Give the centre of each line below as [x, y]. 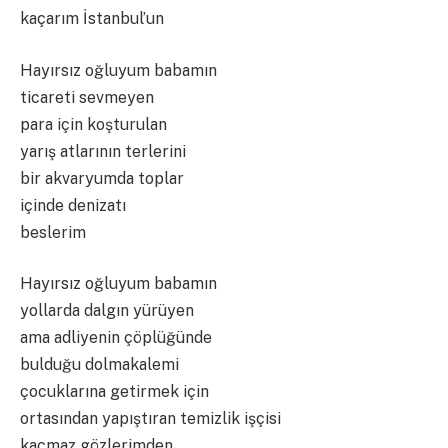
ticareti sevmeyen [87, 97]
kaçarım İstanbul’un [92, 18]
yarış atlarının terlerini [103, 151]
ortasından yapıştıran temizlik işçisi [150, 419]
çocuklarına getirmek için [114, 392]
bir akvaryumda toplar [102, 178]
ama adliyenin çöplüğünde [116, 338]
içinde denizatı [73, 205]
